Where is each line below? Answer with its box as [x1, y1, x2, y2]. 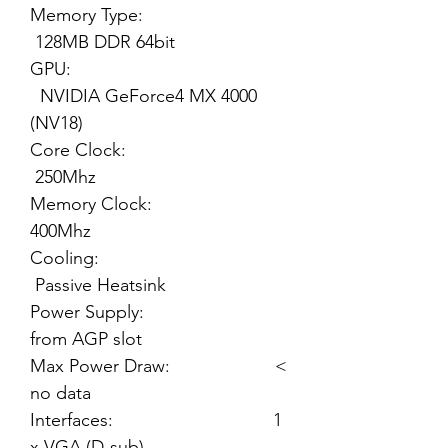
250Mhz [30, 166, 96, 188]
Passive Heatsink [30, 274, 166, 296]
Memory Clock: [30, 193, 277, 215]
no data [30, 382, 91, 404]
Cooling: [30, 247, 284, 269]
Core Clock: [30, 139, 281, 161]
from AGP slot [30, 328, 142, 350]
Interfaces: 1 [30, 409, 282, 431]
